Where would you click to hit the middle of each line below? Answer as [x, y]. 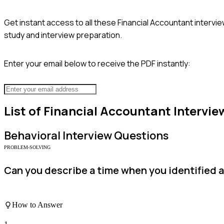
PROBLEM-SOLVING [27, 147]
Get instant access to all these [61, 22]
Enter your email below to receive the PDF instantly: [97, 63]
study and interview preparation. [63, 35]
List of [24, 111]
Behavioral [32, 136]
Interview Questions [114, 136]
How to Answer [37, 204]
